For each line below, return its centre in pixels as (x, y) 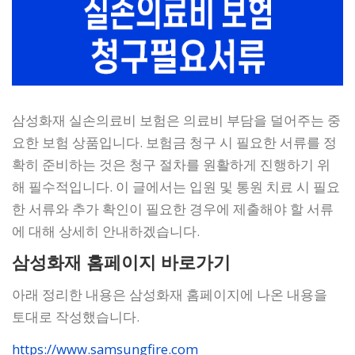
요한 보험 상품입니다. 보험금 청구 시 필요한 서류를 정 (174, 142)
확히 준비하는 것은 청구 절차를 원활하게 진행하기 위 (171, 164)
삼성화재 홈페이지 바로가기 (121, 263)
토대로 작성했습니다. (76, 317)
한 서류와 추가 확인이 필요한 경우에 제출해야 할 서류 (173, 209)
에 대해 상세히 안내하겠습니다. (106, 231)
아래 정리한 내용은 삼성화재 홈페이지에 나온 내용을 (170, 295)
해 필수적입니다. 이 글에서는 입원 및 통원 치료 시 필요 (176, 187)
